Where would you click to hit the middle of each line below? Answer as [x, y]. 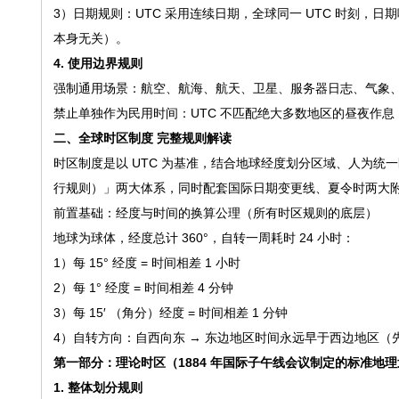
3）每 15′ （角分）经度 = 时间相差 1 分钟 [170, 313]
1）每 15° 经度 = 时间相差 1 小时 [147, 263]
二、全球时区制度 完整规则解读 [142, 138]
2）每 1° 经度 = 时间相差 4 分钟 [143, 288]
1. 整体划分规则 [98, 387]
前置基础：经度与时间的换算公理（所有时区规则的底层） [215, 213]
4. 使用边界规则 [98, 63]
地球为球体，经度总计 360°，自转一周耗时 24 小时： [204, 238]
